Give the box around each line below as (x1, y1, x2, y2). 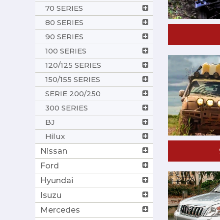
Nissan (40, 146, 67, 156)
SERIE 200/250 (45, 88, 101, 98)
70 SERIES (45, 3, 83, 13)
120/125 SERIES (45, 60, 101, 70)
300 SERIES (45, 103, 88, 112)
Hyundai (40, 175, 73, 185)
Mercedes (40, 205, 80, 215)
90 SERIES (45, 31, 83, 41)
